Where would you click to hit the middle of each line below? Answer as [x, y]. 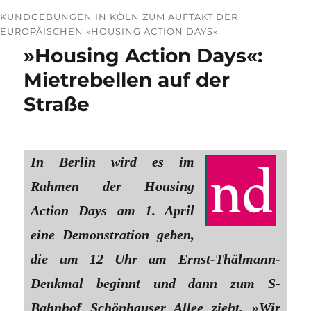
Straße [57, 104]
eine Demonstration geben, [112, 235]
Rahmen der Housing [112, 186]
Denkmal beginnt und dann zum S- [155, 283]
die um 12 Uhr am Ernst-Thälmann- [155, 259]
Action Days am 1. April [112, 210]
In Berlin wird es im [112, 162]
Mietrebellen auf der [127, 80]
